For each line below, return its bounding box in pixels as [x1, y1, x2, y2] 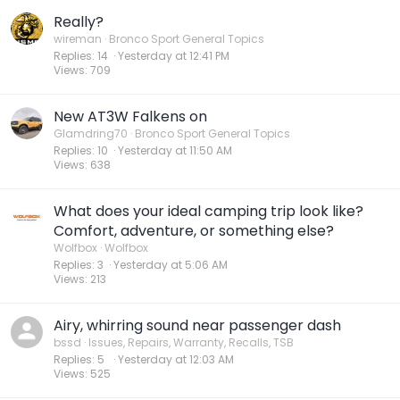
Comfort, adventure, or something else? [54, 221, 334, 241]
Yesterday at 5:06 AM [113, 257, 228, 272]
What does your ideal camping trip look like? [54, 201, 363, 221]
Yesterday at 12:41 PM [118, 48, 229, 63]
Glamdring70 [54, 126, 128, 141]
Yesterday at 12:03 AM [118, 352, 234, 367]
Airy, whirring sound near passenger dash [54, 315, 341, 336]
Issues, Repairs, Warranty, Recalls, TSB [88, 335, 294, 350]
